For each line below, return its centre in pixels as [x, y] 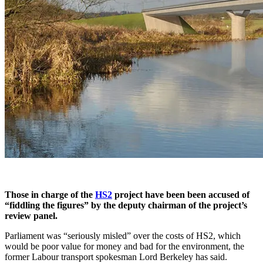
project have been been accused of [181, 194]
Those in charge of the [50, 194]
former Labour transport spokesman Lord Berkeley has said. [116, 257]
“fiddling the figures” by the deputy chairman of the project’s [126, 205]
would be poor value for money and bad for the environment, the [124, 246]
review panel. [31, 215]
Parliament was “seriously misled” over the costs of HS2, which [123, 235]
